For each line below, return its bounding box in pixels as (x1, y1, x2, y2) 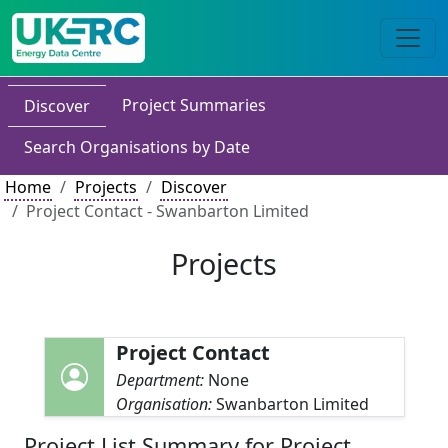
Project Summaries (122, 94, 266, 116)
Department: (116, 369, 209, 391)
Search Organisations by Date (24, 136, 250, 158)
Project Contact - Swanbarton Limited (26, 200, 309, 222)
